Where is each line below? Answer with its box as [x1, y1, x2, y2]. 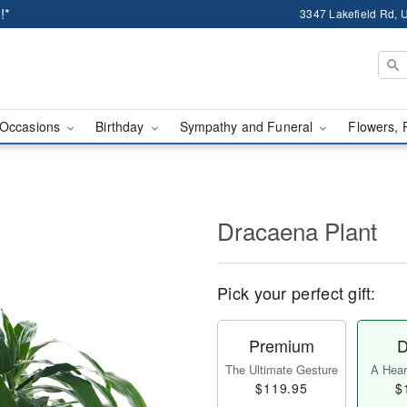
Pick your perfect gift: [217, 281, 375, 304]
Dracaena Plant [217, 213, 377, 247]
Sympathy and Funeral [179, 117, 317, 135]
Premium [249, 333, 314, 357]
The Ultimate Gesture [225, 361, 338, 378]
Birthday [95, 117, 148, 135]
